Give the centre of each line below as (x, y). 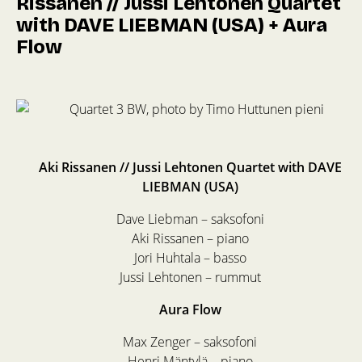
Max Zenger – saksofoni (190, 342)
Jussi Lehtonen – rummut (190, 278)
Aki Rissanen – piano (190, 239)
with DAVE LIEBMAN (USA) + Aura (172, 25)
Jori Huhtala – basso (190, 258)
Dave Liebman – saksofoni (190, 219)
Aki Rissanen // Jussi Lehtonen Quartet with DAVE (190, 168)
